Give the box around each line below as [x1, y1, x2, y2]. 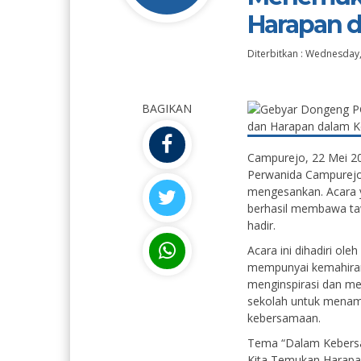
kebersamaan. [247, 310, 321, 326]
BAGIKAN [142, 101, 192, 116]
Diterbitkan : [247, 47, 305, 60]
